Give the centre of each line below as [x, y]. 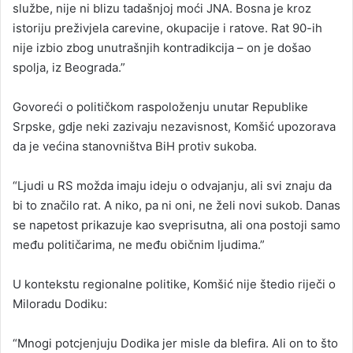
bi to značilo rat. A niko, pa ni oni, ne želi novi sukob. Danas [176, 205]
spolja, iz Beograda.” [69, 67]
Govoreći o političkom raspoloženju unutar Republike [160, 106]
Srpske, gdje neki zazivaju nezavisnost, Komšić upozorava [174, 126]
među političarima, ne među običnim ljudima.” [139, 244]
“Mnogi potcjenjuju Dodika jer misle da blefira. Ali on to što [175, 343]
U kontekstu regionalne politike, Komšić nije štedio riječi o [174, 284]
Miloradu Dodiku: [60, 303]
